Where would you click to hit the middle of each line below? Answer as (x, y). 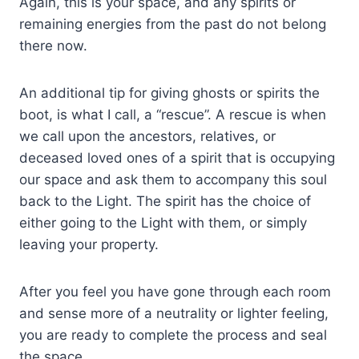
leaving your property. (89, 244)
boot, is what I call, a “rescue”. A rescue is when (173, 114)
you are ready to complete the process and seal (173, 335)
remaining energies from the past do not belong (173, 24)
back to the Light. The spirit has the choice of (165, 201)
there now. (53, 45)
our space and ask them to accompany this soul (173, 179)
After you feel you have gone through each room (175, 291)
